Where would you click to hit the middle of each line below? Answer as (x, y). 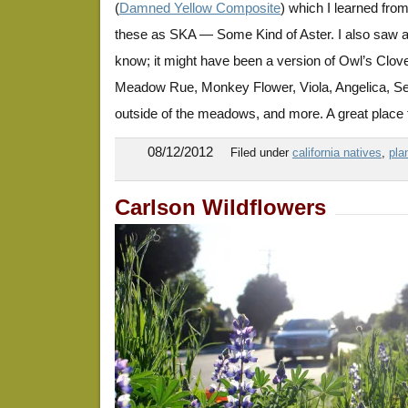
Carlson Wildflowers (220, 207)
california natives (337, 153)
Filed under (261, 153)
